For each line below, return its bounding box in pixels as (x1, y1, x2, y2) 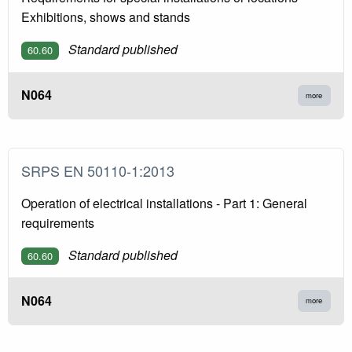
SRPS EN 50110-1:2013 (21, 159, 182, 181)
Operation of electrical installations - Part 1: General (21, 193, 307, 212)
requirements (21, 213, 94, 232)
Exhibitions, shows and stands (21, 8, 190, 27)
